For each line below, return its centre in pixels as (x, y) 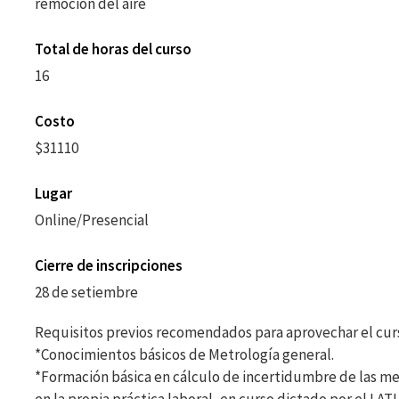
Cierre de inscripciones (108, 265)
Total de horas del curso (113, 49)
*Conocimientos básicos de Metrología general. (184, 354)
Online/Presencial (91, 220)
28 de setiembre (86, 292)
